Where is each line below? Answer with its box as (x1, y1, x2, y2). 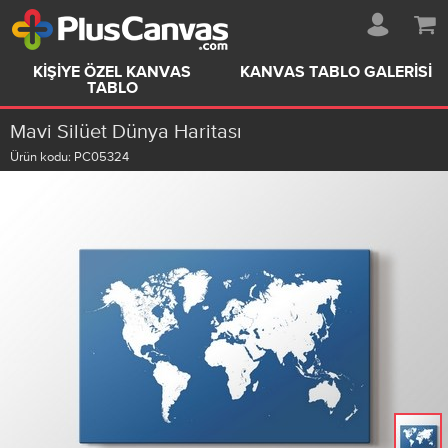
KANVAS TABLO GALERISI (240, 65, 432, 81)
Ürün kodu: (10, 149, 74, 164)
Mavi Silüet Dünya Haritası (10, 120, 242, 142)
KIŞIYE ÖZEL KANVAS (33, 65, 191, 81)
